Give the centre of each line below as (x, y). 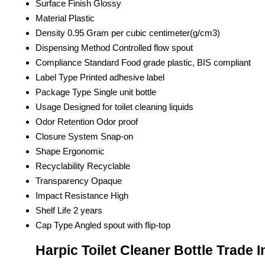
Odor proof (117, 121)
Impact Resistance (72, 195)
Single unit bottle (125, 92)
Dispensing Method (73, 47)
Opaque (106, 180)
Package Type (63, 92)
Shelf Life (53, 210)
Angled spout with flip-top (122, 225)
